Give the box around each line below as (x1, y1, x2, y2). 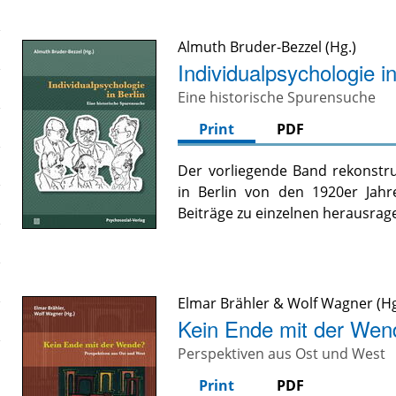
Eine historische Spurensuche (178, 88, 377, 108)
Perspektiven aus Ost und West (178, 344, 386, 364)
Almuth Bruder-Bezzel (178, 37, 323, 57)
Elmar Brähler (178, 293, 270, 314)
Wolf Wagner (287, 293, 374, 314)
